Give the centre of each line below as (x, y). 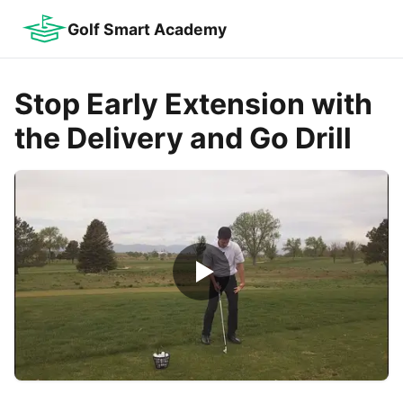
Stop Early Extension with (193, 104)
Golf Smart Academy (148, 29)
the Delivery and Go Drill (183, 138)
